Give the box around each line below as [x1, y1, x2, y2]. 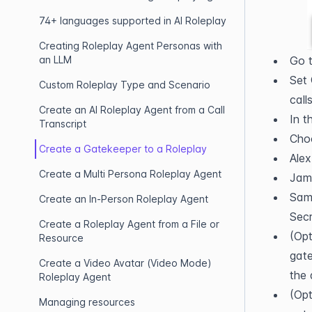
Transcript [39, 118, 86, 130]
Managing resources [39, 296, 135, 308]
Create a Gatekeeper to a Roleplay [39, 143, 207, 155]
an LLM [39, 54, 72, 65]
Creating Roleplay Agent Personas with [39, 40, 222, 52]
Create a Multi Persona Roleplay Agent [39, 168, 221, 180]
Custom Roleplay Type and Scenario [39, 79, 210, 91]
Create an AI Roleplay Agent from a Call [39, 104, 225, 116]
